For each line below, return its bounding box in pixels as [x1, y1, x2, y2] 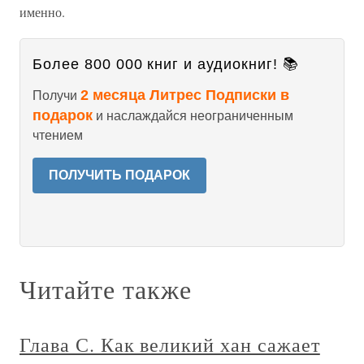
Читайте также [19, 271, 192, 306]
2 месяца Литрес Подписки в [80, 87, 289, 103]
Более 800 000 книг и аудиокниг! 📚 [32, 56, 299, 72]
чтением [32, 128, 83, 142]
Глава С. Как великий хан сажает [19, 331, 320, 357]
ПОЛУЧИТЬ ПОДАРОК [49, 168, 190, 182]
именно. [19, 3, 65, 20]
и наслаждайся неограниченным [93, 109, 293, 123]
